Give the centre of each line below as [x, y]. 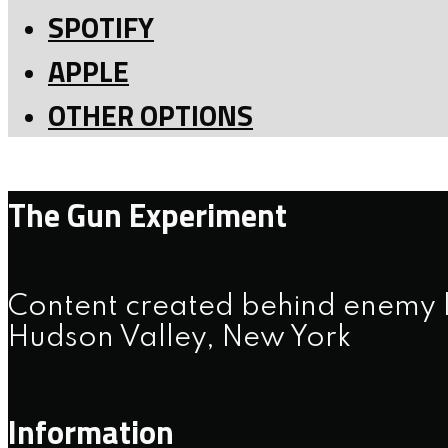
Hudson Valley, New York [179, 339]
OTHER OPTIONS [150, 115]
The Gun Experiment [147, 214]
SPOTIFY [101, 27]
